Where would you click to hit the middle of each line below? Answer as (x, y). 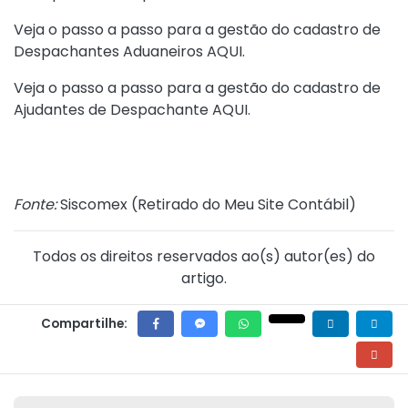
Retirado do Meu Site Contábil (243, 204)
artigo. (204, 278)
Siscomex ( (97, 204)
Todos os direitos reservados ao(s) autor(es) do (204, 256)
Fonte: (35, 204)
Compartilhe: (84, 324)
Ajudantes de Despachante (113, 110)
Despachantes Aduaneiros (110, 51)
